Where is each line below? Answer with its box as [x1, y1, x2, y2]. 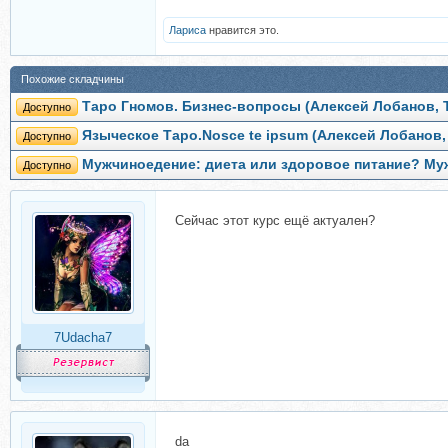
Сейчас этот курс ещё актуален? [175, 213, 375, 228]
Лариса [169, 24, 206, 36]
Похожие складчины [21, 73, 124, 85]
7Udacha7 [54, 330, 112, 345]
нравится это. [206, 24, 279, 36]
